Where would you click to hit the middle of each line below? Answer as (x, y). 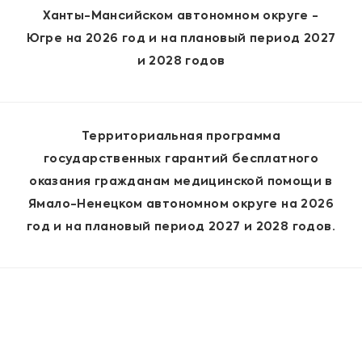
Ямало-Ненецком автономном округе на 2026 (181, 205)
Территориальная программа (181, 137)
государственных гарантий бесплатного (181, 160)
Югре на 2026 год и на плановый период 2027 (181, 39)
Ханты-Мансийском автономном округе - (181, 17)
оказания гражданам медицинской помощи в (181, 182)
